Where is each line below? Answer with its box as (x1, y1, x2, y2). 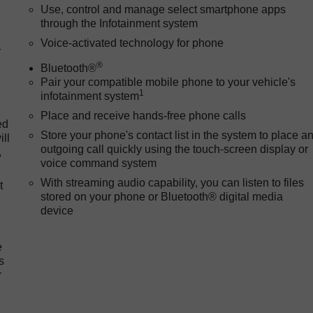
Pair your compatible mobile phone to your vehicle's (41, 75, 296, 88)
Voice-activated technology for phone (41, 36, 224, 49)
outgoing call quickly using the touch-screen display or (41, 143, 309, 155)
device (41, 204, 74, 217)
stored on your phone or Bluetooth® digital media (41, 190, 284, 203)
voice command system (41, 156, 157, 169)
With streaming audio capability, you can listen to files (41, 176, 305, 189)
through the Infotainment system (41, 17, 198, 29)
